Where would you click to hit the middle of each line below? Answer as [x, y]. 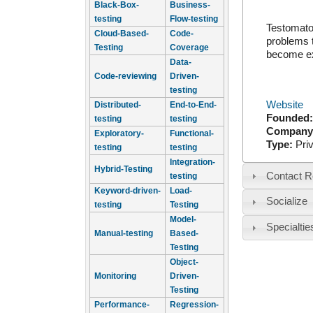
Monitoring [115, 276]
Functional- [192, 133]
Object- [184, 262]
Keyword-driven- [128, 191]
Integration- [192, 162]
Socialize [286, 202]
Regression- [194, 305]
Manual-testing [124, 233]
